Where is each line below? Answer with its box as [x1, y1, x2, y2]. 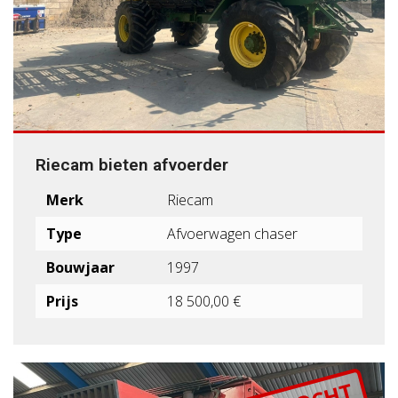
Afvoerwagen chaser [167, 223, 298, 243]
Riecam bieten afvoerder [36, 154, 228, 175]
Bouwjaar [46, 257, 115, 277]
